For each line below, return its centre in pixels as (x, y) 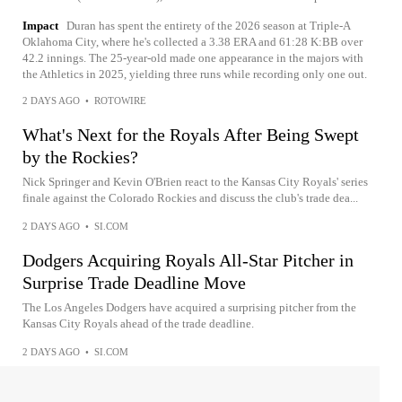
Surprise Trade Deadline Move (134, 283)
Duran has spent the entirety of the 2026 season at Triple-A (208, 26)
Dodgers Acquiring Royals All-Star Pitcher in (188, 260)
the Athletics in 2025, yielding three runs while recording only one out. (195, 74)
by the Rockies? (80, 157)
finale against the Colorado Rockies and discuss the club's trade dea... (190, 198)
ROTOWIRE (120, 100)
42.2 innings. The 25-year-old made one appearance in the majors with (193, 58)
